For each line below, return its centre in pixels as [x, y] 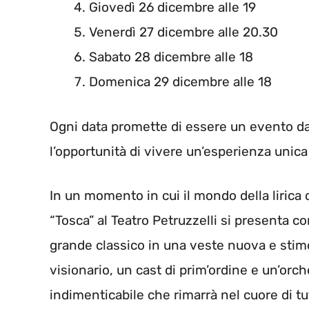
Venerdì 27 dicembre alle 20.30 [183, 32]
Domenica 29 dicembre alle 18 [180, 82]
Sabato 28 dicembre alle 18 [171, 57]
